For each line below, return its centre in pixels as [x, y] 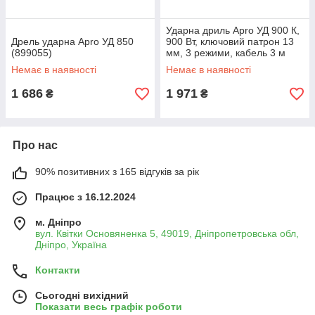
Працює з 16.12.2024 [85, 197]
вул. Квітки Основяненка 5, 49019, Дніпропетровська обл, [167, 233]
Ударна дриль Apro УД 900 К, [233, 30]
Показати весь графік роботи [109, 307]
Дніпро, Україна [71, 245]
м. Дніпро [58, 222]
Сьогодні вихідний [82, 295]
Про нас [35, 145]
